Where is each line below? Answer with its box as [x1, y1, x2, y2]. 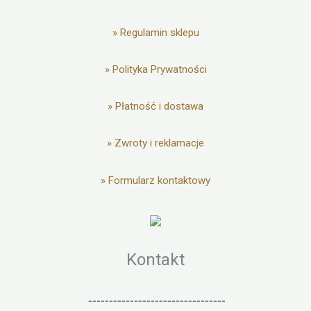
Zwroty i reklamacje [115, 137, 204, 150]
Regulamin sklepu [119, 26, 199, 39]
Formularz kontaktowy [108, 174, 210, 187]
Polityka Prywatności [112, 62, 207, 76]
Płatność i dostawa [115, 100, 203, 113]
